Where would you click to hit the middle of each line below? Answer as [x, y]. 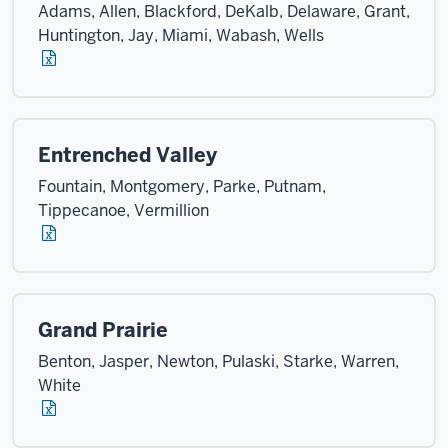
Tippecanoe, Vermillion [123, 210]
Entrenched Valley [127, 155]
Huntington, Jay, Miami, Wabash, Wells [181, 35]
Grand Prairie [103, 330]
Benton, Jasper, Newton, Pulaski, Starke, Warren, [218, 361]
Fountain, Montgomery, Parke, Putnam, [182, 186]
